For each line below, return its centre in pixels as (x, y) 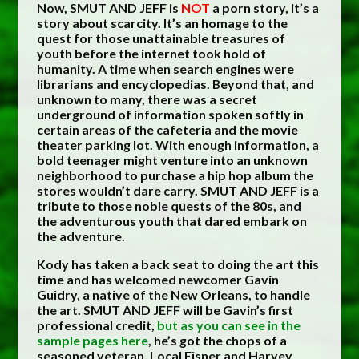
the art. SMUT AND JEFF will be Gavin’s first (165, 310)
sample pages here (93, 341)
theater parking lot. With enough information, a (178, 145)
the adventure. (81, 236)
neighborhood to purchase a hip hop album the (175, 175)
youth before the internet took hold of (152, 54)
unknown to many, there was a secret (147, 99)
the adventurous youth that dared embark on (172, 221)
